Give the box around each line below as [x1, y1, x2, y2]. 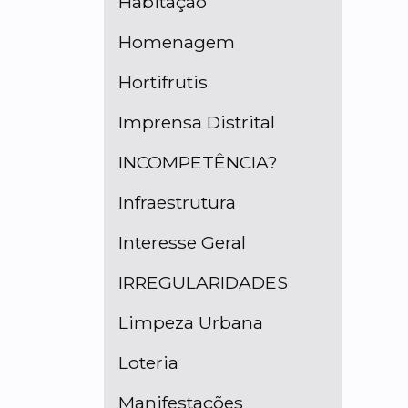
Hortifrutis [118, 71, 208, 93]
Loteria [118, 352, 178, 373]
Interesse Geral [118, 231, 246, 253]
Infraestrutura [118, 191, 236, 213]
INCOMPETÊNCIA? [118, 151, 278, 173]
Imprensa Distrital [118, 111, 275, 133]
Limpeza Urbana [118, 311, 263, 333]
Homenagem [118, 31, 235, 53]
